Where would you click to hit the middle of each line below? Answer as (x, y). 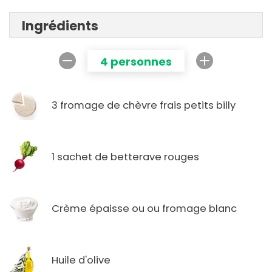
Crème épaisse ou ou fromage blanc (144, 208)
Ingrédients (60, 26)
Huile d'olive (81, 260)
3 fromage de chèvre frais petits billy (144, 105)
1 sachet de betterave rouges (125, 157)
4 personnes (136, 62)
